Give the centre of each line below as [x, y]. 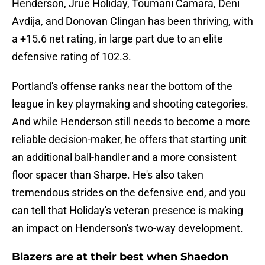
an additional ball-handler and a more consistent [124, 157]
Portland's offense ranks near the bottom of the [122, 86]
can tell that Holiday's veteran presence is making [127, 211]
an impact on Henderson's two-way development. [127, 228]
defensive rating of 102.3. [72, 57]
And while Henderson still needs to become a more [131, 122]
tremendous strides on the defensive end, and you [129, 193]
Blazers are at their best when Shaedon [120, 257]
